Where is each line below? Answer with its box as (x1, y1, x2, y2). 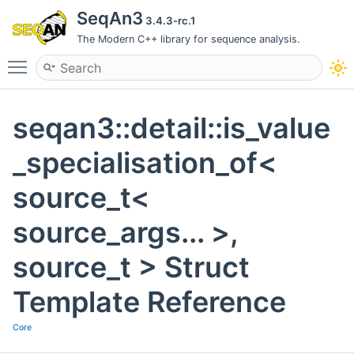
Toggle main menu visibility (35, 52, 198, 68)
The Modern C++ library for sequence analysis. (77, 33, 300, 45)
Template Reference (13, 284, 286, 320)
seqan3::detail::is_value (13, 111, 330, 146)
